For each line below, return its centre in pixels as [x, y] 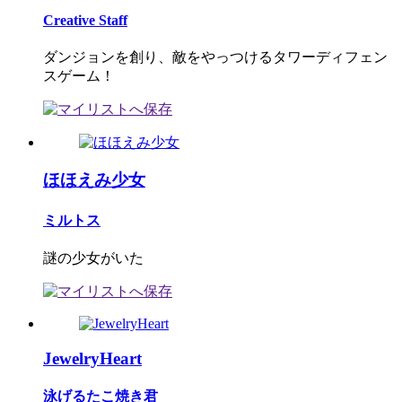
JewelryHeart [92, 358]
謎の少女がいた [93, 258]
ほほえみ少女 [94, 180]
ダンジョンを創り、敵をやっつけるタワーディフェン [215, 57]
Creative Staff [85, 21]
